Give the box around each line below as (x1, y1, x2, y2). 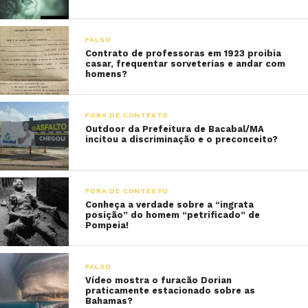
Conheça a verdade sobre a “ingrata (85, 199, 254, 210)
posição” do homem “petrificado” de (85, 210, 261, 220)
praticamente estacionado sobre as (85, 285, 256, 296)
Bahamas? (85, 296, 133, 306)
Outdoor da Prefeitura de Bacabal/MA (85, 124, 265, 134)
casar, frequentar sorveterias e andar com (85, 58, 286, 69)
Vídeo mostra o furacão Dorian (85, 275, 232, 285)
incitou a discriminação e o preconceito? (85, 134, 278, 144)
